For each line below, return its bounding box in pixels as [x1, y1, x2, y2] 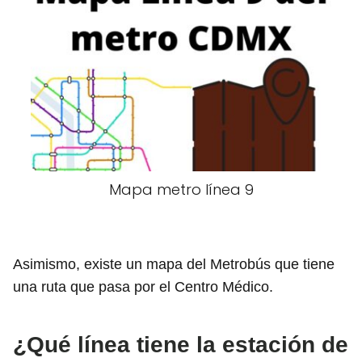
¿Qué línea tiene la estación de [13, 332, 348, 358]
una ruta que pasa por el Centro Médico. [13, 279, 273, 296]
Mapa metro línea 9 [108, 179, 254, 200]
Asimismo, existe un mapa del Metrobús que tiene [13, 256, 335, 273]
